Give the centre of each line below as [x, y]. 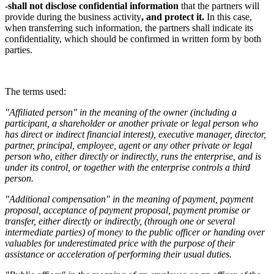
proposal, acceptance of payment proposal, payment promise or [128, 210]
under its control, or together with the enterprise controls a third [128, 167]
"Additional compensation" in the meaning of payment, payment [129, 199]
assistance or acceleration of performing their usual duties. [118, 254]
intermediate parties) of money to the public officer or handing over [135, 232]
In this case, [229, 17]
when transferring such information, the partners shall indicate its [129, 28]
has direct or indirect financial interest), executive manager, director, [135, 134]
